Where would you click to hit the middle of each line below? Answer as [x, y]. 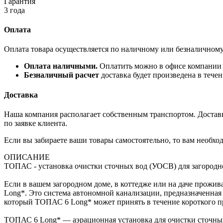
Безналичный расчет [61, 75]
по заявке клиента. [36, 123]
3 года [14, 10]
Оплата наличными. [62, 66]
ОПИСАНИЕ [27, 157]
